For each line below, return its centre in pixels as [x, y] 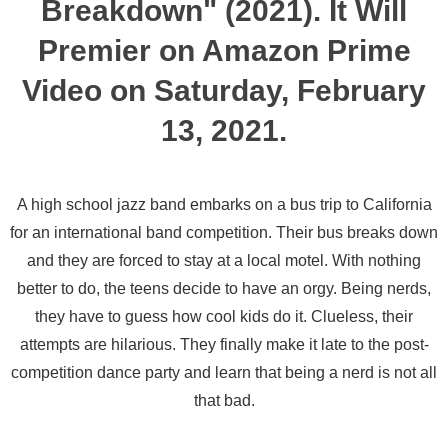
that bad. [224, 400]
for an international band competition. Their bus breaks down [224, 232]
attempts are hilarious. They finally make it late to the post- [224, 344]
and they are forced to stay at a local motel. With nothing [224, 260]
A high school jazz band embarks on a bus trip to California [224, 204]
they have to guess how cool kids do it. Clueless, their [224, 316]
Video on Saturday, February [224, 90]
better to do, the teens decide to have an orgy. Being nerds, [224, 288]
